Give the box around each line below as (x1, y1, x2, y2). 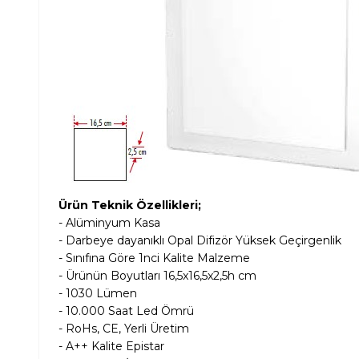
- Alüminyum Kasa (58, 216, 163, 231)
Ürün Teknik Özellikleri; (58, 198, 201, 213)
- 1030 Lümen (58, 286, 137, 301)
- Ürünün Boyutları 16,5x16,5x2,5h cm (58, 268, 272, 284)
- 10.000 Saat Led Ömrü (58, 304, 194, 319)
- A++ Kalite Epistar (58, 339, 167, 354)
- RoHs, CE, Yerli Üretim (58, 321, 256, 337)
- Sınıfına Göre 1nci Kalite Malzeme (58, 251, 250, 266)
